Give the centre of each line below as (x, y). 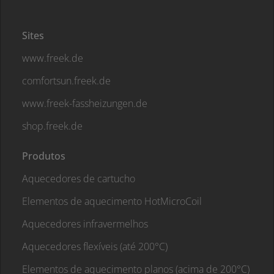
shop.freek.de (52, 126)
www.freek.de (53, 58)
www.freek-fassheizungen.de (85, 103)
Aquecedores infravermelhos (85, 224)
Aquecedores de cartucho (79, 179)
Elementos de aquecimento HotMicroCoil (112, 201)
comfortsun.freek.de (66, 81)
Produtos (44, 156)
